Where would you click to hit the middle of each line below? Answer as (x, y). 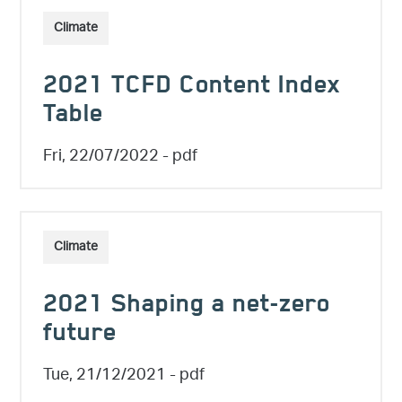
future (80, 336)
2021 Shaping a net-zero (187, 307)
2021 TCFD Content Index (192, 88)
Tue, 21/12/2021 (105, 376)
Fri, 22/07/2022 (101, 157)
